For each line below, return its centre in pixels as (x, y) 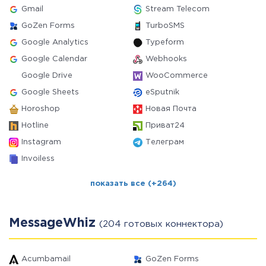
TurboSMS (165, 26)
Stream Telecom (178, 9)
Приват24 (165, 126)
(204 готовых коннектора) (161, 224)
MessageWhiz (54, 223)
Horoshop (41, 109)
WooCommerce (177, 76)
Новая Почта (171, 109)
